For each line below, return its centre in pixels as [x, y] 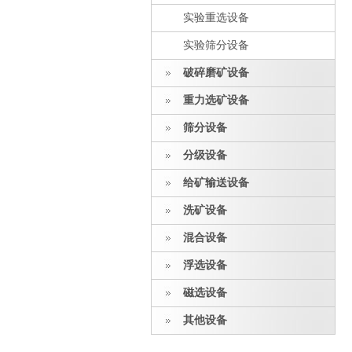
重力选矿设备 [216, 100]
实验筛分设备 [216, 45]
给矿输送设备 [216, 183]
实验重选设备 [216, 18]
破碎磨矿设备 [216, 73]
